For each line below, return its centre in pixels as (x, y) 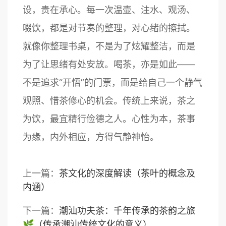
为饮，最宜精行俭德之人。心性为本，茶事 (109, 119)
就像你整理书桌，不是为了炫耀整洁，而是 (109, 46)
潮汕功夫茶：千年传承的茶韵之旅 (127, 210)
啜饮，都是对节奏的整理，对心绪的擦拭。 (109, 28)
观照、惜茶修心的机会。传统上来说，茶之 (109, 100)
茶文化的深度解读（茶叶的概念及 (127, 173)
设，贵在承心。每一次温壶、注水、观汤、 (109, 10)
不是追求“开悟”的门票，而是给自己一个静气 (112, 82)
